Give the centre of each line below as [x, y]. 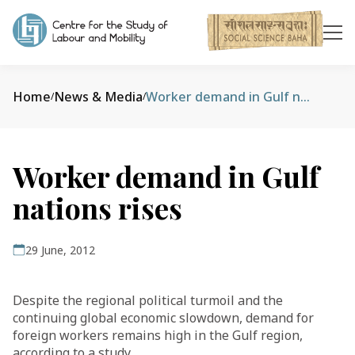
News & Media [98, 97]
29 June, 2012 [60, 250]
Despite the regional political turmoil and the [148, 300]
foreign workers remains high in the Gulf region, [158, 335]
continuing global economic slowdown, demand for [163, 318]
